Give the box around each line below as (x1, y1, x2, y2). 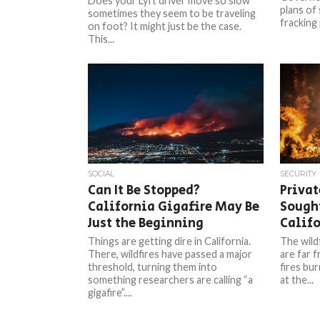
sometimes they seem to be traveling (88, 7, 256, 19)
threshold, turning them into (88, 261, 218, 273)
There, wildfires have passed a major (88, 248, 253, 260)
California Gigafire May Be (88, 197, 260, 216)
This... (88, 33, 115, 45)
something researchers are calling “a (88, 274, 254, 286)
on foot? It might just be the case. (88, 20, 242, 32)
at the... (279, 274, 314, 286)
